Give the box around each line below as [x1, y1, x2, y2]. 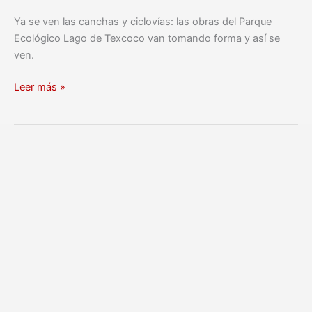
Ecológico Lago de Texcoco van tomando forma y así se [14, 32, 280, 45]
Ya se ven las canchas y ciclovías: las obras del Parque [14, 15, 272, 29]
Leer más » [14, 81, 65, 94]
